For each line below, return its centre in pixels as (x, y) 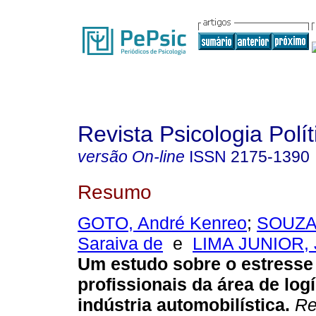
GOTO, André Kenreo (162, 223)
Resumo (115, 192)
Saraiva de (120, 244)
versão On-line (131, 157)
